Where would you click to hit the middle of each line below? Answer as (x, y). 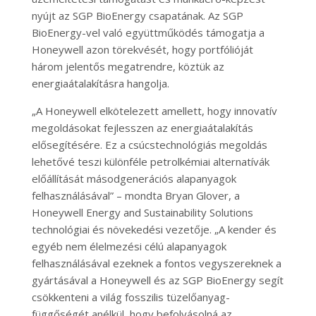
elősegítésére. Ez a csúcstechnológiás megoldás (149, 145)
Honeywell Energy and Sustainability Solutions (142, 213)
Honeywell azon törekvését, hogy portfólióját (142, 50)
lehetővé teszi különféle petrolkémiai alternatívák (150, 162)
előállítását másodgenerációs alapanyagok (134, 179)
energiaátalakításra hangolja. (100, 84)
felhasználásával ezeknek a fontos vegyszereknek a (156, 263)
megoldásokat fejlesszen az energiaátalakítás (142, 128)
